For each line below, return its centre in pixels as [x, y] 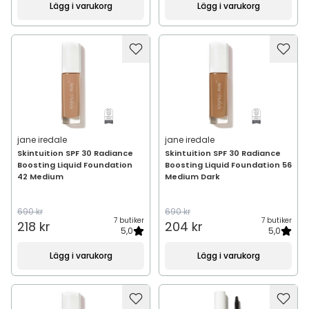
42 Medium [40, 177]
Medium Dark [192, 177]
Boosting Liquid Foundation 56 [228, 165]
